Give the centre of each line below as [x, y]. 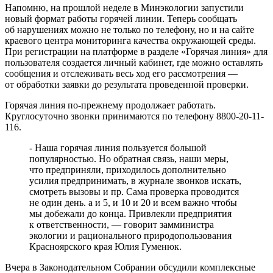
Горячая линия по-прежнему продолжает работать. [110, 105]
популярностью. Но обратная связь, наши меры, [129, 158]
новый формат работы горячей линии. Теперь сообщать [121, 18]
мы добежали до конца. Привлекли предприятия [130, 213]
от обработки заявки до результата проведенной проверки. [127, 84]
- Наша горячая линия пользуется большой [118, 147]
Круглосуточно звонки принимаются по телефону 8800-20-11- [134, 116]
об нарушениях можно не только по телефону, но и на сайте [129, 29]
